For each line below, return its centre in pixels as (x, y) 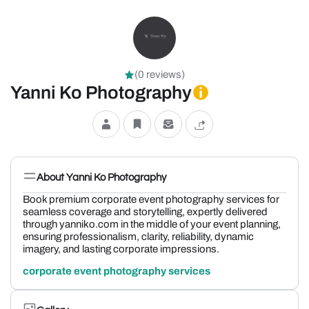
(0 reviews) (160, 74)
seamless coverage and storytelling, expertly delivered (145, 212)
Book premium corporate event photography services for (151, 199)
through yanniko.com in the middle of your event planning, (152, 224)
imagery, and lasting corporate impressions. (121, 249)
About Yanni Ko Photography (101, 177)
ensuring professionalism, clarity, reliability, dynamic (138, 237)
